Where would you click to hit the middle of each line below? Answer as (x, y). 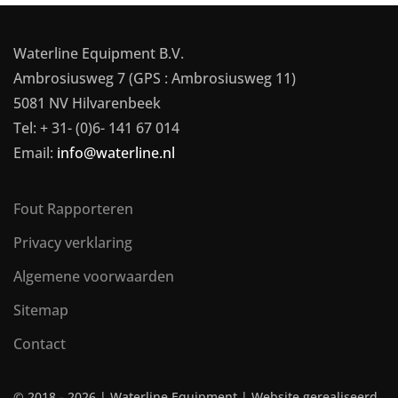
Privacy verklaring (73, 243)
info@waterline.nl (116, 153)
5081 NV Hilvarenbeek (87, 103)
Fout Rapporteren (73, 209)
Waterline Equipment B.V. (99, 53)
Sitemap (41, 310)
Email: (35, 153)
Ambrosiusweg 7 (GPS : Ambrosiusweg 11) (155, 78)
